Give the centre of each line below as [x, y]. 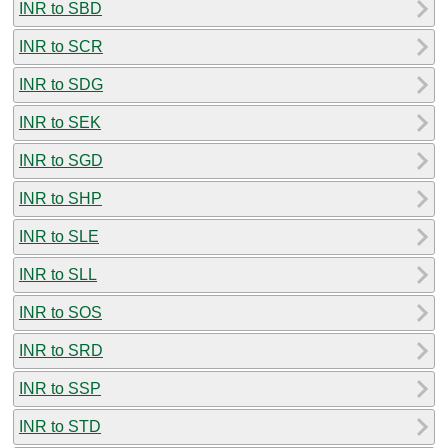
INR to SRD [61, 350]
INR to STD [60, 426]
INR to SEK [60, 122]
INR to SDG [61, 84]
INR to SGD [61, 160]
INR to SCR [61, 46]
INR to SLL [58, 274]
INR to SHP [60, 198]
